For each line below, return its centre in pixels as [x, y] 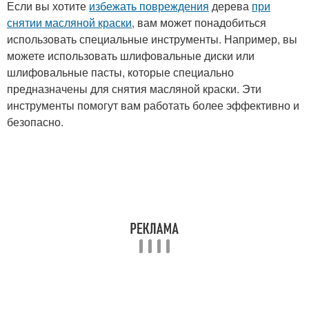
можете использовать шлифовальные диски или [131, 56]
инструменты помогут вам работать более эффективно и [153, 105]
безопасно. [35, 122]
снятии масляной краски [69, 22]
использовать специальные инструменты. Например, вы [152, 39]
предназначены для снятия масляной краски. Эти [134, 89]
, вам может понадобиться [199, 22]
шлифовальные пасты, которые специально [120, 72]
